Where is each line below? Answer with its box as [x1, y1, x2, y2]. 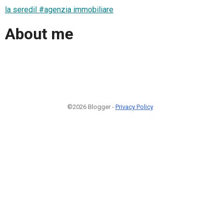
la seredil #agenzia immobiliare [5, 4, 113, 14]
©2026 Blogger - [67, 103, 115, 110]
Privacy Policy [115, 103, 153, 110]
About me [5, 25, 73, 44]
